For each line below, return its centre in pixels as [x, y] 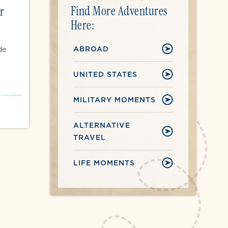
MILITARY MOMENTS [114, 100]
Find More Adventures [119, 11]
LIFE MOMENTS [104, 163]
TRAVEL [89, 137]
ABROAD [91, 49]
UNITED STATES [105, 74]
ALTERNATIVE [102, 125]
